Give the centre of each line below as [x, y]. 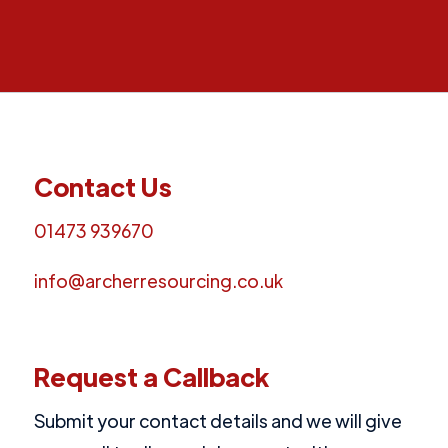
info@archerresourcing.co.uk [158, 280]
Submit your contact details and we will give [218, 420]
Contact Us [103, 186]
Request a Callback [151, 376]
